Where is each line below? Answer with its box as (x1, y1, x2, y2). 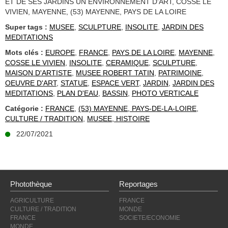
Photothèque (10, 180, 52, 189)
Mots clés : (5, 48, 43, 57)
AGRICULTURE (10, 197, 54, 205)
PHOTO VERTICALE (132, 89, 198, 98)
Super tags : (5, 23, 47, 32)
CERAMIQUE (106, 59, 149, 67)
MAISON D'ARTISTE (5, 69, 72, 77)
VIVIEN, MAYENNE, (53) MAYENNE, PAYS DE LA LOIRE (5, 8, 186, 16)
